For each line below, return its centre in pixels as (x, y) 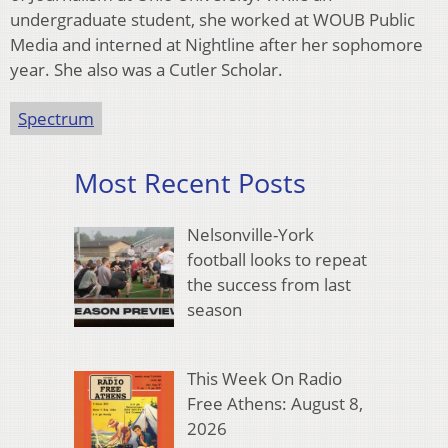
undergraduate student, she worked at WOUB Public (212, 19)
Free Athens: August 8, (274, 403)
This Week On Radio (264, 378)
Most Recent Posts (190, 182)
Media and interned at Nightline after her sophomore (216, 44)
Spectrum (56, 118)
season (214, 310)
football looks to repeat (276, 260)
